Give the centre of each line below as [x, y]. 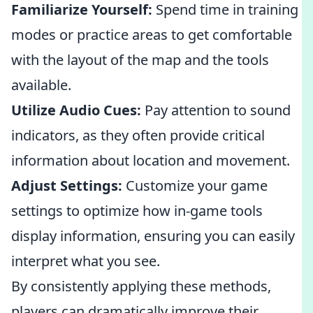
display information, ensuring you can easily [153, 236]
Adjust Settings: [67, 185]
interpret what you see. [86, 261]
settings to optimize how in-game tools [137, 211]
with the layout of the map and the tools [140, 60]
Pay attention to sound [216, 110]
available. [41, 85]
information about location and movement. [151, 160]
